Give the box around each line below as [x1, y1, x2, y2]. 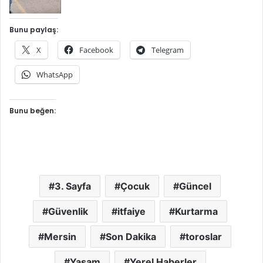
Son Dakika [106, 230, 156, 242]
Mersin [44, 230, 76, 242]
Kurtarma [175, 205, 218, 217]
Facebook [79, 44, 113, 55]
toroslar [186, 230, 222, 242]
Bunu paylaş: [9, 24, 58, 35]
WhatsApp [36, 69, 73, 80]
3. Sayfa [55, 180, 91, 192]
